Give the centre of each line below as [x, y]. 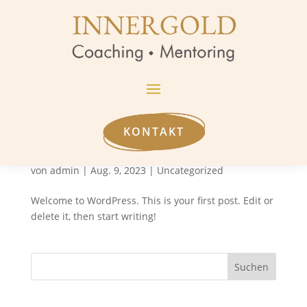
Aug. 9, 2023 [118, 170]
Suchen [252, 267]
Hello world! [60, 156]
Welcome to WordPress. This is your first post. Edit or [152, 200]
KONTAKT [153, 131]
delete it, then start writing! [93, 216]
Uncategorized [190, 170]
